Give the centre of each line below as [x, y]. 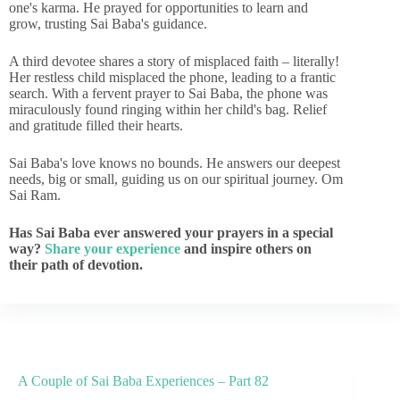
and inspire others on [246, 249]
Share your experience [112, 249]
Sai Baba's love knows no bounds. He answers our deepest [175, 163]
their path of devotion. [76, 265]
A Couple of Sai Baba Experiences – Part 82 [143, 381]
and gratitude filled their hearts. [96, 125]
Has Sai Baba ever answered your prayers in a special [171, 233]
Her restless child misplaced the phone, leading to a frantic [172, 77]
